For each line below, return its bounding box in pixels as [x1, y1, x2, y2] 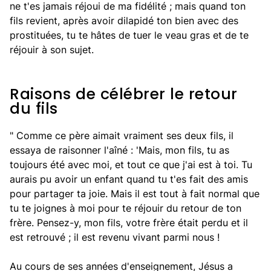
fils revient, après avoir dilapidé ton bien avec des [10, 15, 238, 27]
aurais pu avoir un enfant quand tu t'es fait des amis [10, 173, 248, 185]
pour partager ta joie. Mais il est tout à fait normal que [10, 188, 260, 200]
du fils [10, 98, 58, 119]
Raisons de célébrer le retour [10, 83, 238, 105]
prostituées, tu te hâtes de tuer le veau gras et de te [10, 29, 249, 41]
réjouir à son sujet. [10, 44, 94, 56]
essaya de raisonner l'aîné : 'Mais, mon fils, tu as [10, 144, 229, 156]
